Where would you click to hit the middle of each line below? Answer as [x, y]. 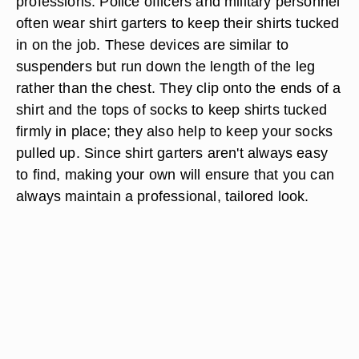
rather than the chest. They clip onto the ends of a [179, 88]
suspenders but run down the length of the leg [166, 66]
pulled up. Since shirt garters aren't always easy [172, 153]
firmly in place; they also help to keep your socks [175, 131]
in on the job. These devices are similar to [152, 44]
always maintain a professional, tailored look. [163, 196]
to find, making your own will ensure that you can [175, 174]
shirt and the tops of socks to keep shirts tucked [172, 109]
